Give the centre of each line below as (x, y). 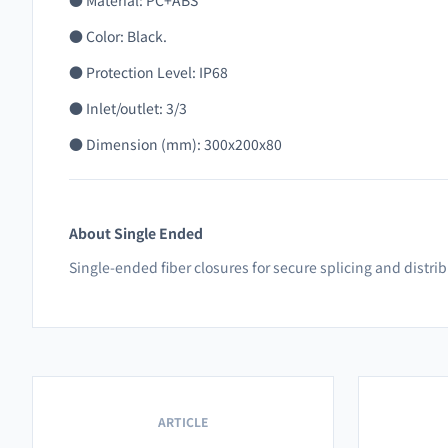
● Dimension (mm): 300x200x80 (175, 144)
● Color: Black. (118, 36)
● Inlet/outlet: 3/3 (128, 108)
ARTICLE (183, 421)
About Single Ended (136, 232)
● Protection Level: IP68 (148, 72)
